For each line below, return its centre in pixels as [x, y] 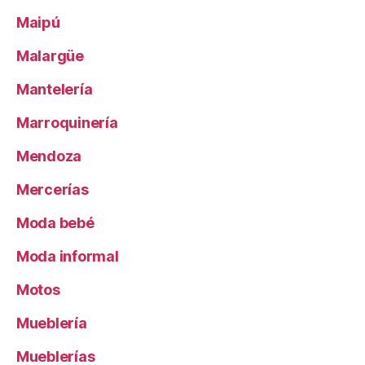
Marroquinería [67, 123]
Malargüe [50, 56]
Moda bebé [55, 223]
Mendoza [49, 156]
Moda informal [68, 257]
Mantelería [55, 90]
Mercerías [53, 190]
